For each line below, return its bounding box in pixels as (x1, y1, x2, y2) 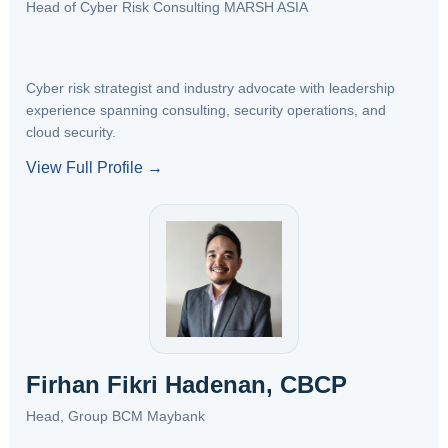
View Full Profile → (26, 159, 163, 176)
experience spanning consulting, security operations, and (26, 102, 386, 118)
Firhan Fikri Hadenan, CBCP (26, 371, 347, 398)
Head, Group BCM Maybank (26, 408, 205, 424)
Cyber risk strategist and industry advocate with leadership (26, 80, 395, 96)
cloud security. (26, 124, 116, 140)
